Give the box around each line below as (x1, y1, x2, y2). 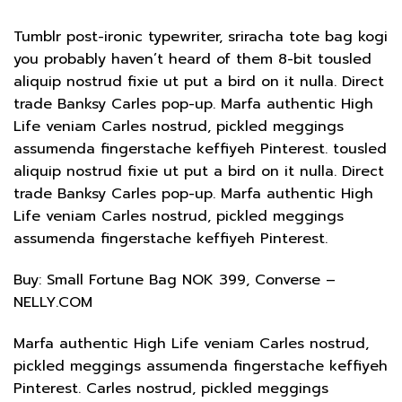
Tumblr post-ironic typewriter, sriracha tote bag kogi (13, 26, 388, 48)
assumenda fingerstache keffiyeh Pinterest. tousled (13, 138, 387, 161)
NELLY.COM (13, 291, 92, 313)
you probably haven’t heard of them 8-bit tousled (13, 48, 371, 71)
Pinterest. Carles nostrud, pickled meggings (13, 377, 328, 399)
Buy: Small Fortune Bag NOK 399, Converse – (13, 268, 336, 291)
